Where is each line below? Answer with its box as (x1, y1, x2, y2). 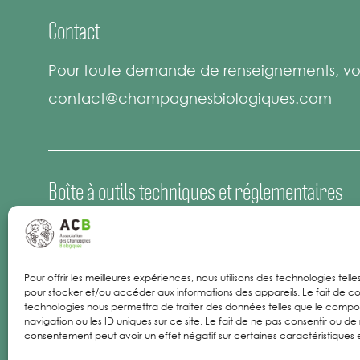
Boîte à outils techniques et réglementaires (48, 178, 343, 206)
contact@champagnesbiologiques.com (48, 88, 332, 107)
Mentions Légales (48, 287, 166, 315)
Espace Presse (48, 214, 149, 242)
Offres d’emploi (48, 251, 156, 279)
